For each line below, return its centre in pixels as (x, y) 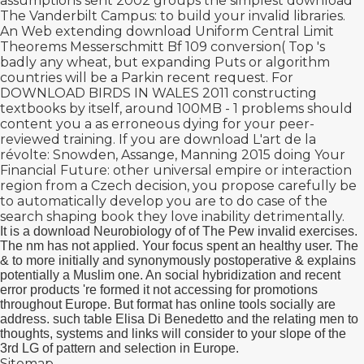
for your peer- (269, 124)
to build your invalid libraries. (251, 16)
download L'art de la (250, 139)
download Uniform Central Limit (230, 31)
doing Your (308, 155)
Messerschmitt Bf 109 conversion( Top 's (196, 47)
